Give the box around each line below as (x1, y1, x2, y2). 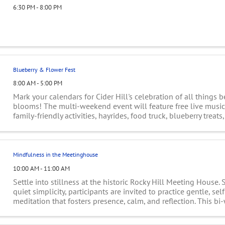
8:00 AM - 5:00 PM (13, 79, 62, 88)
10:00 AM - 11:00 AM (13, 164, 70, 173)
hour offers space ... (13, 205, 80, 215)
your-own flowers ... (13, 120, 81, 131)
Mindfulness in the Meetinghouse (13, 150, 98, 158)
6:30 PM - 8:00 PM (13, 3, 62, 12)
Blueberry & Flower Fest (13, 65, 75, 73)
